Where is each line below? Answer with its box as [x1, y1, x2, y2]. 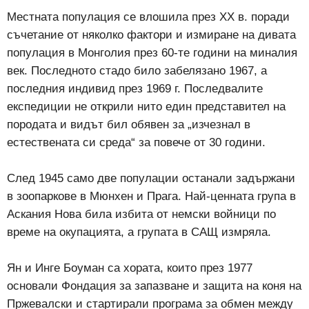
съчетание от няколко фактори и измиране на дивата [7, 28, 296, 41]
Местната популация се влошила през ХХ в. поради [7, 10, 290, 23]
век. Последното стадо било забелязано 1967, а [7, 63, 267, 77]
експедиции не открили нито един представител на [7, 99, 286, 113]
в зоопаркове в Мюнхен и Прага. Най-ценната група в [7, 189, 296, 203]
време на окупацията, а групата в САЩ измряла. [7, 225, 271, 239]
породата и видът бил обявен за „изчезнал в [7, 117, 250, 131]
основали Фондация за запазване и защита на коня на [7, 279, 301, 292]
